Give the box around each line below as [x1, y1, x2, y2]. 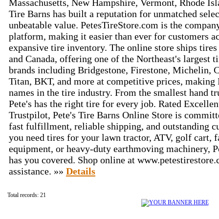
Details [66, 166, 95, 176]
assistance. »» [9, 166, 66, 176]
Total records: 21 [7, 192, 46, 198]
